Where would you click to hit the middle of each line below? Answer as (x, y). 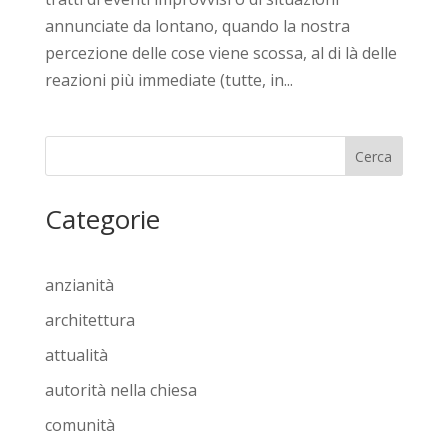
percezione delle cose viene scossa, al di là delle (220, 52)
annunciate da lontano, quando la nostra (197, 25)
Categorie (102, 218)
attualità (76, 354)
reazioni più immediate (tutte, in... (168, 79)
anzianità (79, 284)
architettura (89, 319)
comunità (79, 424)
